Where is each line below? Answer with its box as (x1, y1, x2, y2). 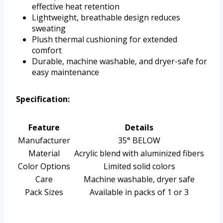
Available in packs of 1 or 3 (90, 187, 189, 198)
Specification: (16, 94, 70, 105)
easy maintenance (32, 67, 99, 78)
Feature (28, 122, 60, 133)
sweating (32, 23, 66, 34)
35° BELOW (118, 135, 160, 146)
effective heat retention (32, 1, 119, 12)
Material (28, 148, 60, 159)
